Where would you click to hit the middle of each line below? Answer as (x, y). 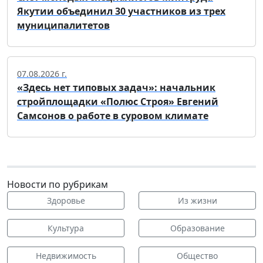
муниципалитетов (63, 26)
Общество (197, 256)
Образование (197, 228)
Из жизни (197, 201)
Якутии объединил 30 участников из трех (121, 11)
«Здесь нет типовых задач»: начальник (116, 88)
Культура (66, 228)
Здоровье (66, 201)
